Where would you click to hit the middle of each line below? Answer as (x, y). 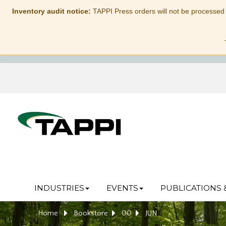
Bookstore (91, 213)
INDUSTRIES (59, 188)
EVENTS (122, 188)
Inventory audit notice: (51, 11)
